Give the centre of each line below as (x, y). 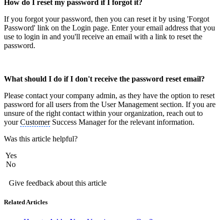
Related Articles (26, 202)
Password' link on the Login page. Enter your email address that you (110, 28)
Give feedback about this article (58, 183)
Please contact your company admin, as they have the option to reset (109, 96)
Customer (35, 122)
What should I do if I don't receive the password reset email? (104, 79)
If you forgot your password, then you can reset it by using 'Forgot (107, 19)
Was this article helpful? (41, 139)
